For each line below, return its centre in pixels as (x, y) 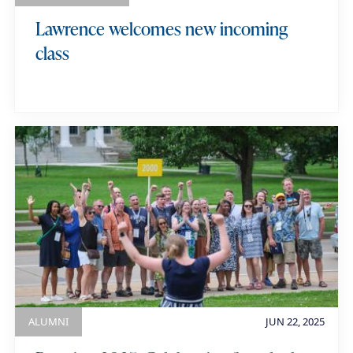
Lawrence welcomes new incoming (161, 29)
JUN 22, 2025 (295, 322)
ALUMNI (49, 322)
